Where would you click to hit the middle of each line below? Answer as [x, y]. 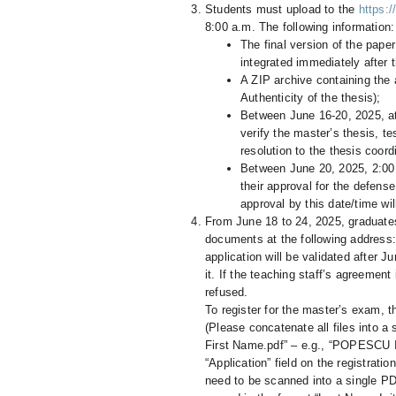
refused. [227, 292]
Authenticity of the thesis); [311, 98]
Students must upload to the [282, 9]
